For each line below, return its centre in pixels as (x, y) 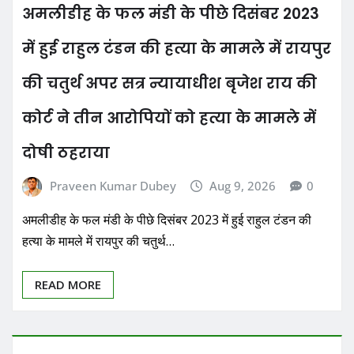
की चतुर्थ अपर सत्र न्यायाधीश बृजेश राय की (169, 83)
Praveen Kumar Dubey (113, 185)
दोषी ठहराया (66, 153)
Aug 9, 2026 (243, 185)
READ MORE (68, 285)
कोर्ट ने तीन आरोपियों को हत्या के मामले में (169, 118)
